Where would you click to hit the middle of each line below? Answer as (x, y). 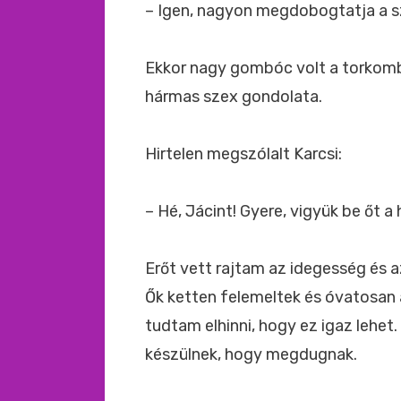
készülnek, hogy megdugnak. (251, 354)
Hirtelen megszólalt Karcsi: (243, 154)
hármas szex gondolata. (234, 97)
